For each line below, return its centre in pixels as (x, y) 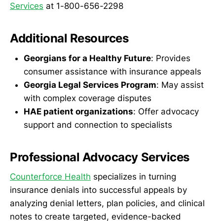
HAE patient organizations (78, 111)
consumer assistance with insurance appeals (112, 71)
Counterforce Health (50, 177)
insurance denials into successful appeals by (98, 190)
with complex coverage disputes (88, 98)
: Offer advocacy (166, 111)
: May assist (180, 85)
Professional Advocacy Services (100, 157)
